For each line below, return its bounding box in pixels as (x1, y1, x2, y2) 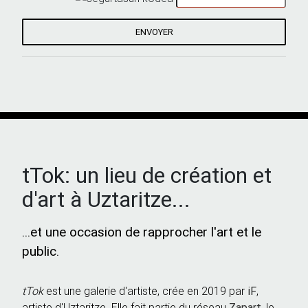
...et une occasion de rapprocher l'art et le (22, 223, 261, 240)
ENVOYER (135, 25, 173, 38)
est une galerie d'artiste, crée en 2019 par (43, 283, 247, 298)
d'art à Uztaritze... (22, 185, 190, 212)
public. (22, 242, 59, 259)
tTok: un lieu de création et (22, 161, 272, 188)
